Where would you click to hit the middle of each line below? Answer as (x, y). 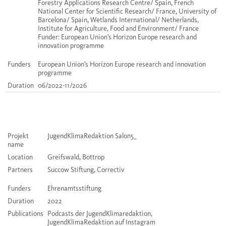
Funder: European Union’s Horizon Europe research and (117, 37)
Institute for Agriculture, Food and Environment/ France (118, 29)
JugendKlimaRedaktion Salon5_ (92, 136)
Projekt (18, 136)
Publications (25, 214)
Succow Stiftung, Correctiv (86, 170)
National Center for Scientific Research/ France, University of (127, 12)
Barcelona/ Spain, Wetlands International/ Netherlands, (118, 20)
